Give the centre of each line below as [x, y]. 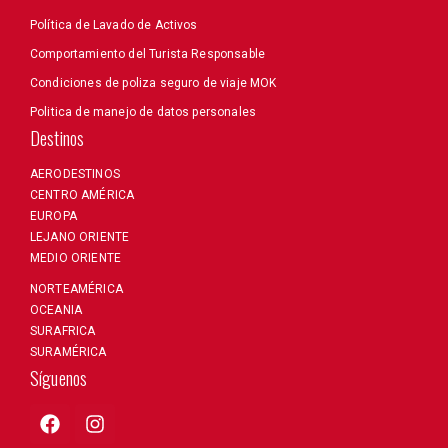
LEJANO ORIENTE [80, 237]
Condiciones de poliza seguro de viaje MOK [153, 83]
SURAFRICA [63, 331]
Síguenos [59, 378]
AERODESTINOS [75, 174]
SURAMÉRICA [68, 352]
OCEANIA [56, 310]
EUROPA [53, 216]
